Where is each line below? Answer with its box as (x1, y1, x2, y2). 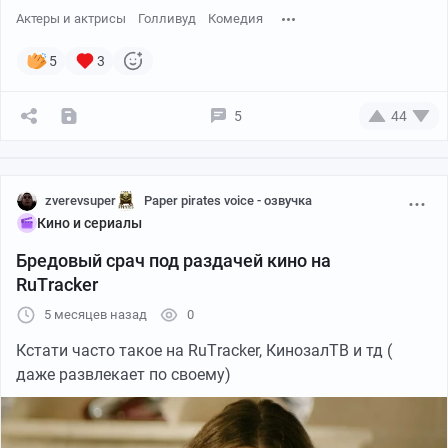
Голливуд (138, 10, 196, 26)
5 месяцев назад (44, 306, 147, 322)
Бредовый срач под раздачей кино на (16, 249, 331, 271)
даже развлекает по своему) (16, 364, 231, 384)
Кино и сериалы (37, 214, 142, 231)
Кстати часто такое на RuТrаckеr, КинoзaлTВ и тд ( (16, 340, 392, 360)
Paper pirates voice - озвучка (144, 192, 312, 208)
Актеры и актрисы (16, 10, 126, 26)
